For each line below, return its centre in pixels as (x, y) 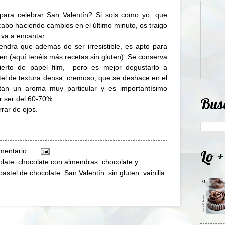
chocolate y (120, 162)
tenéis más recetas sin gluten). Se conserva (97, 57)
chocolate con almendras (58, 162)
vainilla (154, 173)
